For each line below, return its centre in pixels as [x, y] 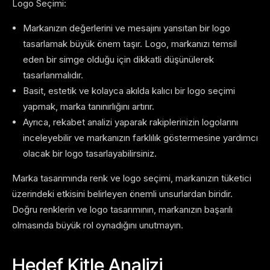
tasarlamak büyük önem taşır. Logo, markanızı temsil [130, 44]
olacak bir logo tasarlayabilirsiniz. [90, 154]
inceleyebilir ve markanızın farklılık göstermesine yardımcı [140, 138]
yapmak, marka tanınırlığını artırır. [89, 107]
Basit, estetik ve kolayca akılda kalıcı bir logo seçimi [129, 91]
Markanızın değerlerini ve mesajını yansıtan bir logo [127, 28]
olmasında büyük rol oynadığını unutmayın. [98, 225]
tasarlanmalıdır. [53, 75]
